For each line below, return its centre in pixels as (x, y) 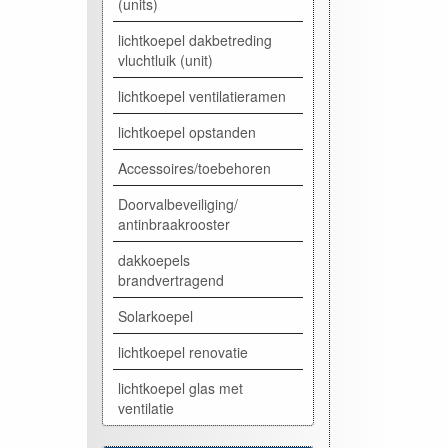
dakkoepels (154, 259)
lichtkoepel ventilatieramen (202, 95)
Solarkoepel (155, 315)
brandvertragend (171, 279)
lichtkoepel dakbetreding (195, 39)
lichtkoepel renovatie (183, 351)
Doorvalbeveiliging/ (178, 203)
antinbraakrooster (174, 223)
